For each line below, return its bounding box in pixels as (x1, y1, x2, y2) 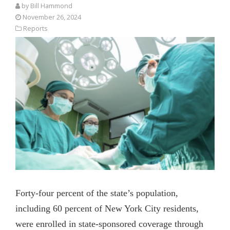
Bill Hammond (30, 2, 72, 11)
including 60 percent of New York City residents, (15, 203, 199, 214)
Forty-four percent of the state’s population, (15, 187, 178, 198)
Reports (23, 24, 48, 33)
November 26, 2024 (23, 13, 81, 22)
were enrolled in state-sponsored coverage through (15, 218, 203, 229)
